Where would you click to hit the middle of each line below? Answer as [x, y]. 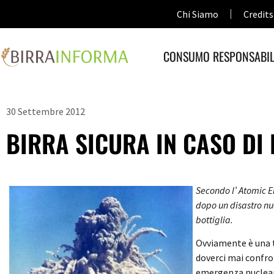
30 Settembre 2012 [46, 111]
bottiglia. [214, 220]
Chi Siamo [197, 14]
